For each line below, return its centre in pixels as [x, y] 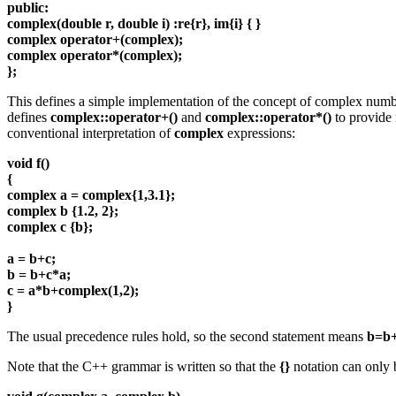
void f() [28, 164]
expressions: [259, 133]
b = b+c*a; [39, 275]
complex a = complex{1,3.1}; [91, 195]
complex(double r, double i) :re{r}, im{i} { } [134, 24]
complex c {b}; [50, 227]
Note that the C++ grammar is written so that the [143, 367]
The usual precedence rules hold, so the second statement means [187, 337]
